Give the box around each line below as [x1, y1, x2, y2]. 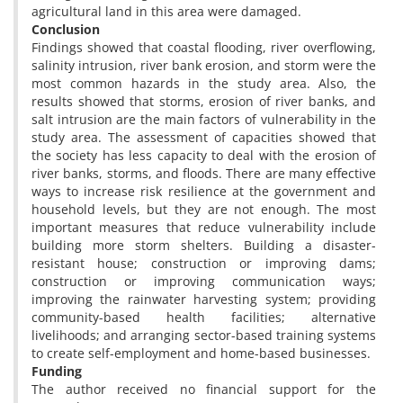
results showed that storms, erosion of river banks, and [31, 93, 376, 110]
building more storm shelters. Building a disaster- [31, 237, 376, 254]
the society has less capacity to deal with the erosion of [31, 147, 376, 164]
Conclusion [31, 21, 100, 38]
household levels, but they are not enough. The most [31, 201, 376, 218]
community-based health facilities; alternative [31, 309, 376, 326]
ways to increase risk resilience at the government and [31, 183, 376, 200]
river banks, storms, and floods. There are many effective [31, 165, 376, 182]
